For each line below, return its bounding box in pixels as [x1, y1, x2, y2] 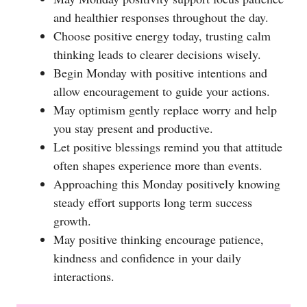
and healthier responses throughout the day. [53, 8, 269, 25]
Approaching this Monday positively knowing [53, 175, 280, 192]
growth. [53, 212, 91, 229]
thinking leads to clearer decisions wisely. [53, 45, 261, 62]
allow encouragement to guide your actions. [53, 82, 270, 99]
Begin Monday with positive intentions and [53, 64, 267, 81]
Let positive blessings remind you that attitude [53, 138, 282, 155]
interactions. [53, 267, 114, 284]
